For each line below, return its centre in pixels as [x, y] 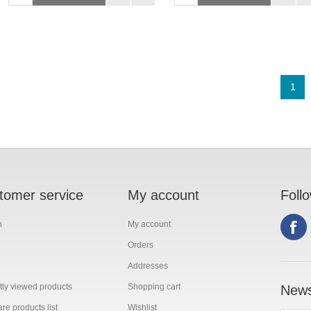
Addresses [148, 266]
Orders [141, 245]
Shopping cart [154, 286]
